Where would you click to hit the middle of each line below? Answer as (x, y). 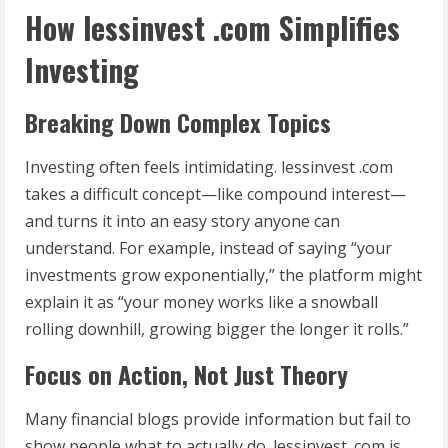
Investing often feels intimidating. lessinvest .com (209, 167)
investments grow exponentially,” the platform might (223, 275)
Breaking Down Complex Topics (178, 122)
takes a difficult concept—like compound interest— (215, 194)
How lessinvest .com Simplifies (212, 28)
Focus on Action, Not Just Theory (186, 374)
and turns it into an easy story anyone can (182, 221)
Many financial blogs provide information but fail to (218, 419)
